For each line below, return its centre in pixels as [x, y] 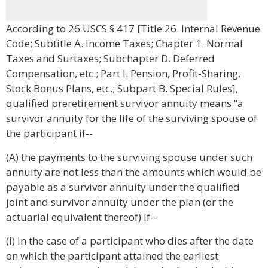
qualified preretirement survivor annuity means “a [125, 103]
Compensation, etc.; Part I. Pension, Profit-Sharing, [123, 73]
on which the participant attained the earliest [112, 256]
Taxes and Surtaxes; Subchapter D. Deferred [110, 58]
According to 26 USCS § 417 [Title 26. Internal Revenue [133, 28]
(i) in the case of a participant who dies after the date [130, 241]
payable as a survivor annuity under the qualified [123, 187]
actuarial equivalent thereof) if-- [82, 217]
